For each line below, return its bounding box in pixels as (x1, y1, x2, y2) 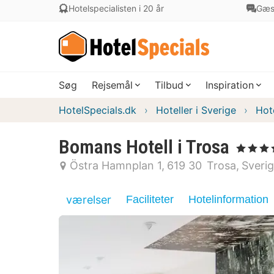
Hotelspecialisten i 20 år (68, 3, 164, 13)
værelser (66, 193, 111, 206)
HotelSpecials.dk (59, 104, 136, 116)
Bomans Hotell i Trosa (59, 135, 229, 158)
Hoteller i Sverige (156, 104, 236, 116)
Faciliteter (126, 193, 174, 206)
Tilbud (155, 79, 183, 91)
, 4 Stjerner (235, 141, 272, 150)
